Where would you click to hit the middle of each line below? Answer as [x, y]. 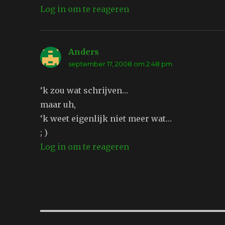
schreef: [116, 52]
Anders [84, 52]
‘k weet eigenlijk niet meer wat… [106, 119]
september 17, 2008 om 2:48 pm [121, 64]
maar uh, [58, 105]
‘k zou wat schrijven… [84, 91]
